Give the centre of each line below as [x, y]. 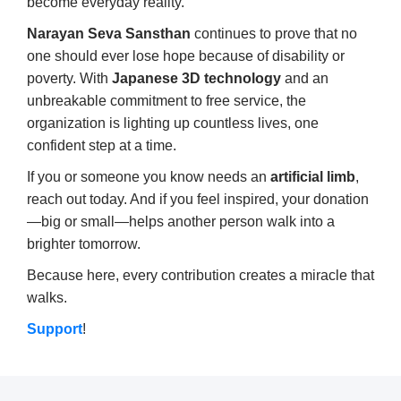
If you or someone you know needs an [149, 177]
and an [305, 79]
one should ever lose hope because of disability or [186, 56]
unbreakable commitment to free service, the [166, 101]
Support [55, 329]
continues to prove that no [274, 34]
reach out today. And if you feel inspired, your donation [198, 200]
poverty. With [69, 79]
